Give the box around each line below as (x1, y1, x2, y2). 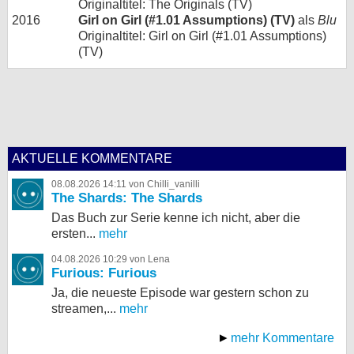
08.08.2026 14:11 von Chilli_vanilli (51, 179, 200, 190)
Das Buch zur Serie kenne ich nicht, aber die (51, 211, 300, 224)
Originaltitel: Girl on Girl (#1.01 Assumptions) (78, 29, 326, 43)
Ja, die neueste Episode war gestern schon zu (51, 286, 309, 299)
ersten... (51, 227, 96, 240)
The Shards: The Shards (51, 190, 202, 205)
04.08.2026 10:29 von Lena (51, 254, 170, 265)
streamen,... (51, 302, 116, 315)
